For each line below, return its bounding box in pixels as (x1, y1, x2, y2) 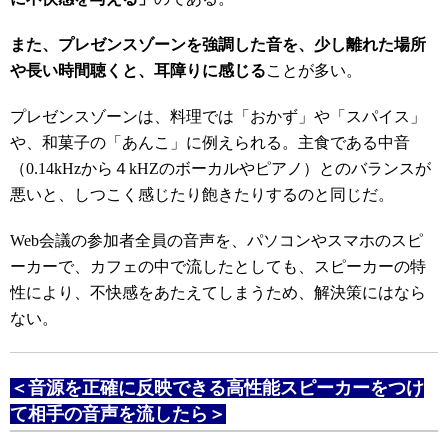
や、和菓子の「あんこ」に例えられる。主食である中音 (10, 134, 410, 151)
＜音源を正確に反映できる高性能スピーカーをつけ (10, 378, 424, 398)
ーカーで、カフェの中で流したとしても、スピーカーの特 (10, 258, 426, 275)
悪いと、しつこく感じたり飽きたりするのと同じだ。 (10, 186, 394, 203)
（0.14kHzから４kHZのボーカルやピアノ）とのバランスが (10, 160, 431, 177)
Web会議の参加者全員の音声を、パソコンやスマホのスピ (10, 232, 423, 249)
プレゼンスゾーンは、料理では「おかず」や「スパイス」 (10, 108, 426, 125)
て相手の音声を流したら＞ (10, 404, 226, 424)
